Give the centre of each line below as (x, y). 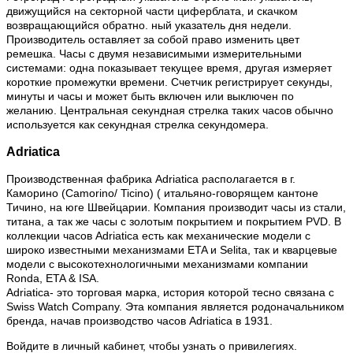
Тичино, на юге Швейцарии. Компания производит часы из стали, (176, 207)
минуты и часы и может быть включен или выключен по (150, 97)
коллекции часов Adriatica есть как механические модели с (158, 235)
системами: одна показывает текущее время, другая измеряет (169, 68)
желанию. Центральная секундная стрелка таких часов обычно (170, 111)
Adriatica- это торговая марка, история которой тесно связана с (170, 292)
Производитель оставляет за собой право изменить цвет (153, 40)
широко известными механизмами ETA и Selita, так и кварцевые (172, 249)
